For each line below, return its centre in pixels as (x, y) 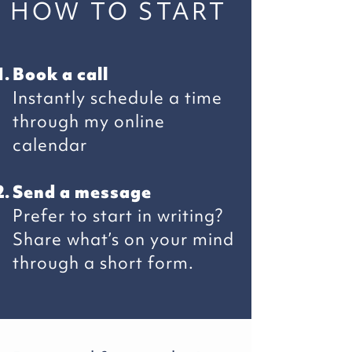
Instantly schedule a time (117, 98)
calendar (50, 145)
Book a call (60, 74)
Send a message (82, 192)
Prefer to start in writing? (118, 216)
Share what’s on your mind (123, 239)
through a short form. (103, 263)
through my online (89, 121)
